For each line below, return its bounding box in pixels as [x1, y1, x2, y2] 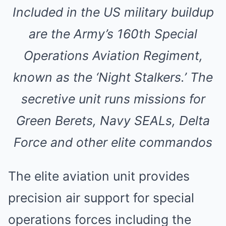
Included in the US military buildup [12, 5, 214, 20]
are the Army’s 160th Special [29, 26, 197, 41]
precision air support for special [8, 190, 194, 205]
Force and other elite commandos [14, 135, 212, 150]
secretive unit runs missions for [21, 91, 205, 106]
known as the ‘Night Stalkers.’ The [13, 70, 213, 85]
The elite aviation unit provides [8, 168, 190, 184]
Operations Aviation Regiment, [23, 48, 203, 63]
